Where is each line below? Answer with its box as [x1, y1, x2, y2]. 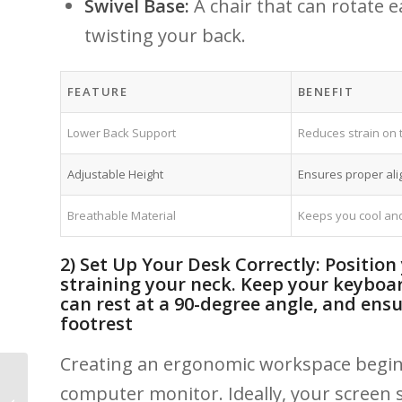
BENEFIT [297, 83, 354, 100]
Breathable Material [66, 206, 176, 223]
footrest [60, 310, 133, 336]
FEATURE [66, 83, 127, 100]
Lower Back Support [66, 124, 176, 141]
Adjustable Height [66, 165, 163, 182]
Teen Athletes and [31, 367, 131, 383]
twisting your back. [84, 22, 246, 48]
